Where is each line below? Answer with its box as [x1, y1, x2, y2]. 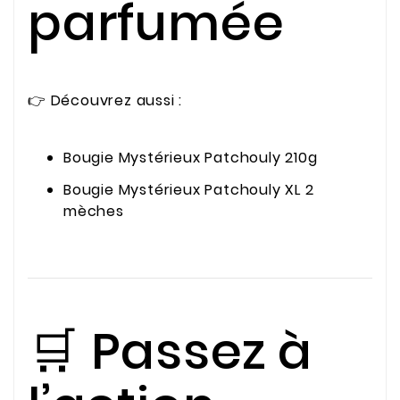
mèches [63, 200, 124, 221]
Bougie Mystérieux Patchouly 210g [63, 146, 318, 168]
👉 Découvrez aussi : [28, 89, 183, 111]
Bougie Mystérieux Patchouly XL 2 [63, 179, 314, 200]
